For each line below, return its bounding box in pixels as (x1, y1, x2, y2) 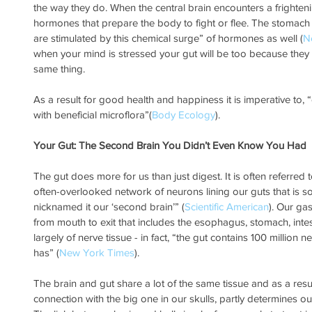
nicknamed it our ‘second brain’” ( (33, 201, 185, 213)
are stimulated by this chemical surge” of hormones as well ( (33, 32, 303, 45)
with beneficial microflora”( (33, 109, 152, 121)
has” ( (33, 247, 59, 259)
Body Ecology (152, 109, 215, 121)
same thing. (33, 63, 85, 75)
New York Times (59, 247, 134, 259)
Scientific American (185, 201, 269, 213)
